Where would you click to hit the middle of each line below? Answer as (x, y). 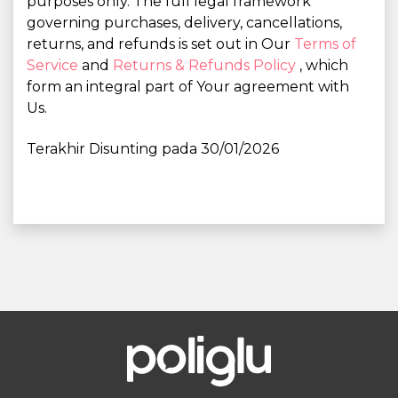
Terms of (325, 44)
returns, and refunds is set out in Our (160, 44)
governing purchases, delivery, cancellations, (184, 23)
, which (324, 65)
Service (54, 65)
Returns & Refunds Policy (206, 65)
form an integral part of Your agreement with (188, 87)
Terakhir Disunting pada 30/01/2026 (153, 149)
